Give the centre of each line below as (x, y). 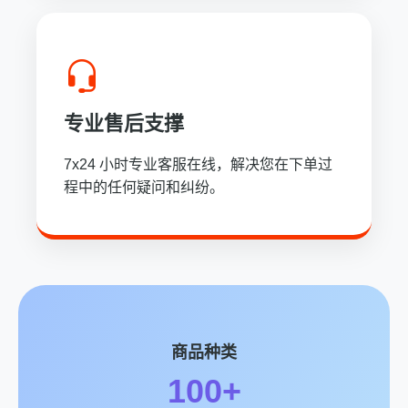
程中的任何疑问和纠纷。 (144, 187)
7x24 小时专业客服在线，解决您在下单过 (198, 164)
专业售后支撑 (124, 123)
